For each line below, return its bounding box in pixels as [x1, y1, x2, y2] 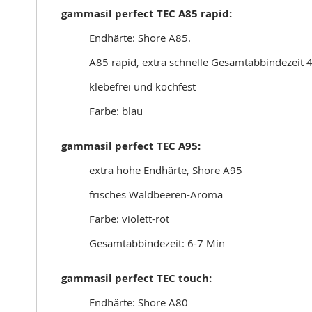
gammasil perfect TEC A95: [61, 139, 201, 153]
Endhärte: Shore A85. [89, 31, 191, 45]
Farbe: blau [89, 104, 143, 118]
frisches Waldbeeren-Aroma [89, 187, 223, 201]
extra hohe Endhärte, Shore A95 [89, 163, 242, 177]
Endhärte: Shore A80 [89, 295, 188, 309]
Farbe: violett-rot [89, 212, 169, 226]
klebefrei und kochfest [89, 79, 196, 93]
